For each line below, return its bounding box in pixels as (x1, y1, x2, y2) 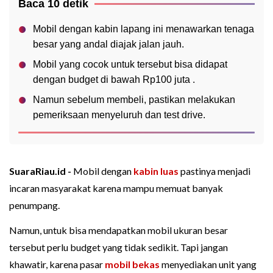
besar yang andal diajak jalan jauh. (33, 39, 184, 50)
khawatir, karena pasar (9, 258, 105, 271)
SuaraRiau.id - (9, 165, 73, 177)
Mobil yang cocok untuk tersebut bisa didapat (33, 59, 227, 70)
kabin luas (133, 165, 179, 177)
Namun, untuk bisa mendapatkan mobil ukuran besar (9, 224, 228, 236)
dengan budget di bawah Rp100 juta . (33, 74, 195, 85)
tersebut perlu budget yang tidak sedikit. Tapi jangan (9, 241, 228, 253)
